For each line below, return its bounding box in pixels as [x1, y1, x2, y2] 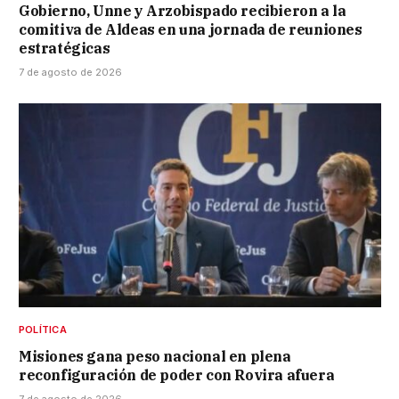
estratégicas [19, 38, 110, 57]
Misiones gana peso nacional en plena [19, 346, 291, 365]
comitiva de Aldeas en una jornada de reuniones [19, 20, 362, 38]
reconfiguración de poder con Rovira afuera [19, 365, 335, 384]
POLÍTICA [19, 322, 67, 336]
